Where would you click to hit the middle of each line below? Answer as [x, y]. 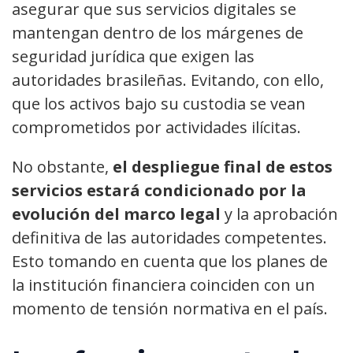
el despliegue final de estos [223, 167]
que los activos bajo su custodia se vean [159, 104]
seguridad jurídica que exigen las [133, 57]
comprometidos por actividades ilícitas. [156, 128]
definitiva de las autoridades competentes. [169, 238]
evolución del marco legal [118, 214]
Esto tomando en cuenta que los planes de [170, 262]
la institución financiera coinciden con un [163, 285]
